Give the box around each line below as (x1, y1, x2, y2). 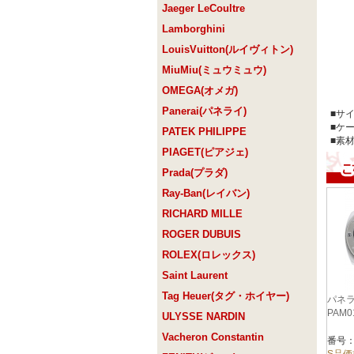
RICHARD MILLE (162, 208, 243, 220)
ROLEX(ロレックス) (162, 249, 255, 262)
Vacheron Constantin (162, 331, 264, 344)
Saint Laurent (162, 269, 228, 282)
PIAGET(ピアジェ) (162, 146, 248, 159)
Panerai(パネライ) (162, 105, 247, 118)
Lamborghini (162, 23, 225, 36)
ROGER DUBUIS (162, 228, 241, 241)
